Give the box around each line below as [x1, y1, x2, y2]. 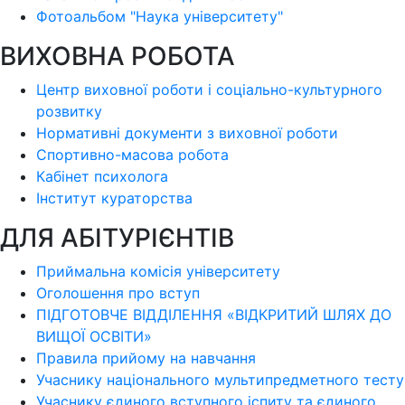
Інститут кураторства [36, 189, 193, 208]
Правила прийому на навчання [36, 349, 256, 368]
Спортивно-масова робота [36, 146, 229, 165]
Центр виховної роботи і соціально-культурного [36, 80, 382, 99]
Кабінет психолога [36, 167, 168, 186]
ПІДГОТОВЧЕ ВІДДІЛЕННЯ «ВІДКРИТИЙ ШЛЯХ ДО [36, 306, 391, 325]
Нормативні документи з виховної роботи [36, 124, 338, 143]
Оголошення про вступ [36, 284, 200, 303]
